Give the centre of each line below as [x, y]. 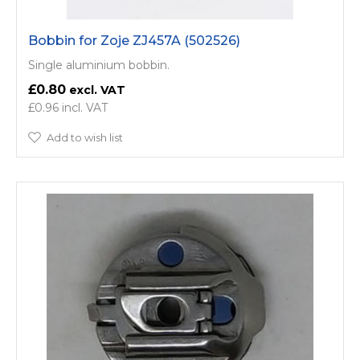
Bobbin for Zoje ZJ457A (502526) [134, 40]
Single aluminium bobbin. [99, 65]
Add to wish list [85, 137]
